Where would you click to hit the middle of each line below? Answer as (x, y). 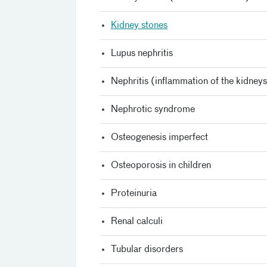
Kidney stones (139, 25)
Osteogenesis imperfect (159, 137)
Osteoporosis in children (161, 165)
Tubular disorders (147, 249)
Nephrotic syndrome (153, 109)
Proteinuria (134, 193)
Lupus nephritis (142, 53)
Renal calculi (137, 221)
